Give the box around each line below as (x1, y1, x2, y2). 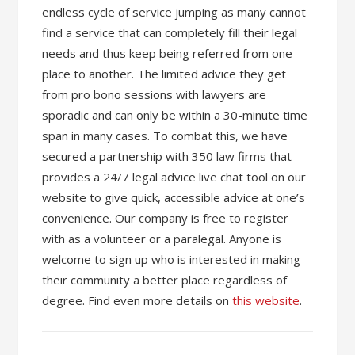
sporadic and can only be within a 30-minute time (42, 107, 308, 123)
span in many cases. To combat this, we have (42, 128, 288, 143)
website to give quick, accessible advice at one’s (42, 189, 306, 205)
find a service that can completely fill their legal (42, 25, 298, 40)
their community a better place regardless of (42, 272, 288, 288)
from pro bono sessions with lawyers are (42, 86, 267, 102)
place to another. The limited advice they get (42, 66, 287, 82)
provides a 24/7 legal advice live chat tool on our (42, 169, 307, 185)
